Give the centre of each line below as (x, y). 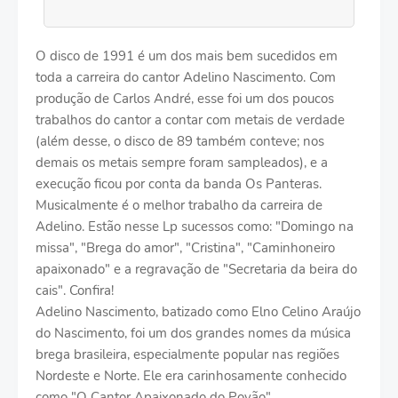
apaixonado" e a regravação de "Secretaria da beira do (196, 270)
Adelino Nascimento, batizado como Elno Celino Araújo (198, 312)
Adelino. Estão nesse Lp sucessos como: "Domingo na (195, 227)
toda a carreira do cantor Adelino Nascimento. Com (186, 78)
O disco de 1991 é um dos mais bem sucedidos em (187, 56)
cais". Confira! (76, 291)
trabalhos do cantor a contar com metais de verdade (190, 120)
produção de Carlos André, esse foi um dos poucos (185, 99)
